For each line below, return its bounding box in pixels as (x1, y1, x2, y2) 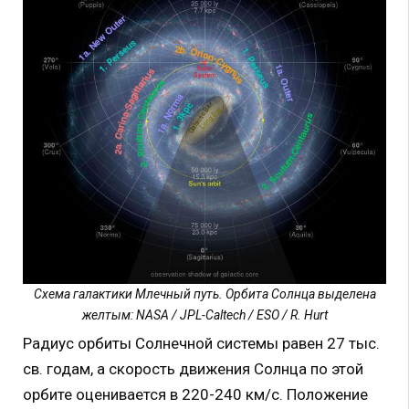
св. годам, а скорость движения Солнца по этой (23, 360, 363, 379)
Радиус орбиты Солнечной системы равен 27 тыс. (23, 334, 380, 353)
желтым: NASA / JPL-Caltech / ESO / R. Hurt (81, 308, 328, 323)
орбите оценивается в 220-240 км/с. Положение (23, 385, 368, 404)
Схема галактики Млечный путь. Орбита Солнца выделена (33, 287, 376, 302)
